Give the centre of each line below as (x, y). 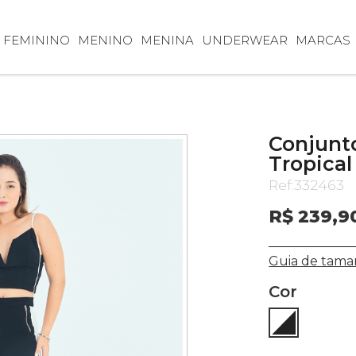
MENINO (105, 40)
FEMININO (36, 40)
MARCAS (323, 40)
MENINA (167, 40)
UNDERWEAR (244, 40)
